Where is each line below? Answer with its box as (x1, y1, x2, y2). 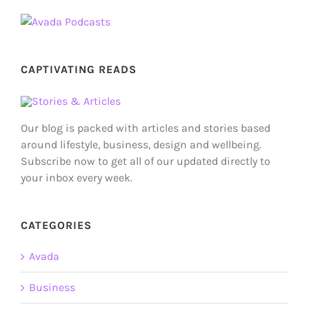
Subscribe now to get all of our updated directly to (21, 154, 270, 168)
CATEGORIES (21, 218, 92, 232)
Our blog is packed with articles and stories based (21, 121, 270, 134)
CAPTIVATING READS (21, 62, 137, 76)
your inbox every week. (21, 170, 132, 184)
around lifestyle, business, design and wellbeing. (21, 137, 261, 151)
